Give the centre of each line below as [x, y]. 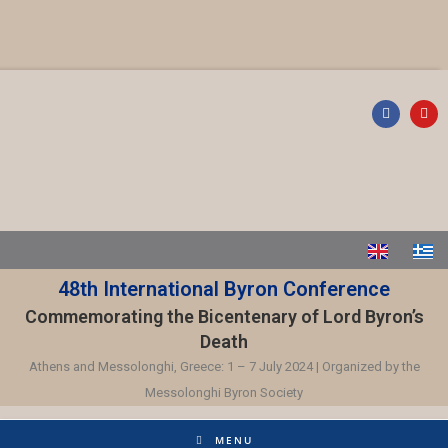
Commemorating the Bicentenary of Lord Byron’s [224, 317]
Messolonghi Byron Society [224, 393]
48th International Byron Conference [224, 289]
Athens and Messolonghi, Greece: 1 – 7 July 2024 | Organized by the [224, 367]
